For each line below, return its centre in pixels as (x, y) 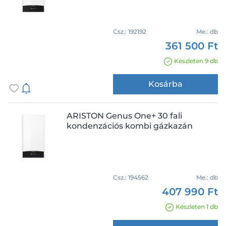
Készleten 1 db (197, 207)
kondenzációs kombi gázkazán (130, 126)
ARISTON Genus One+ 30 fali (124, 116)
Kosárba (165, 84)
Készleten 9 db (196, 61)
